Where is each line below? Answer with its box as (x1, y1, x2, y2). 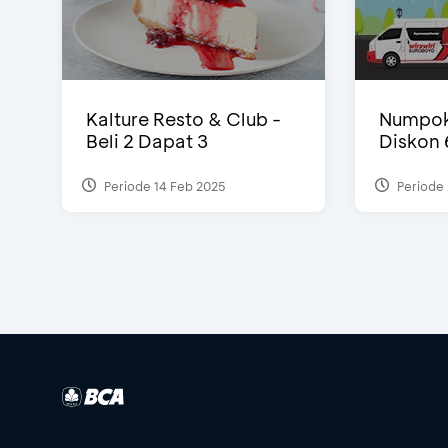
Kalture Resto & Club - (86, 107, 281, 132)
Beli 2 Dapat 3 (86, 129, 208, 154)
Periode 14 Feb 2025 (101, 177, 226, 194)
